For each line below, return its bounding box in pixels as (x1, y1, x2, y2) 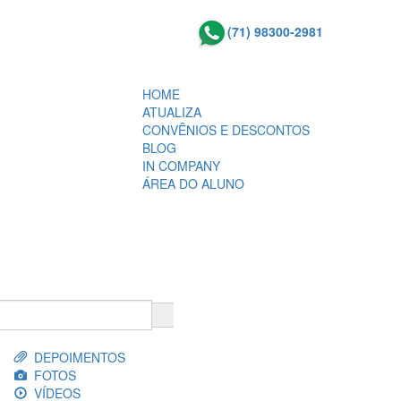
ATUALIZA (142, 103, 201, 121)
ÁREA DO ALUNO (142, 175, 244, 192)
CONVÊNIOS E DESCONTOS (142, 121, 310, 139)
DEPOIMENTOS (27, 348, 125, 366)
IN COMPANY (142, 157, 220, 175)
